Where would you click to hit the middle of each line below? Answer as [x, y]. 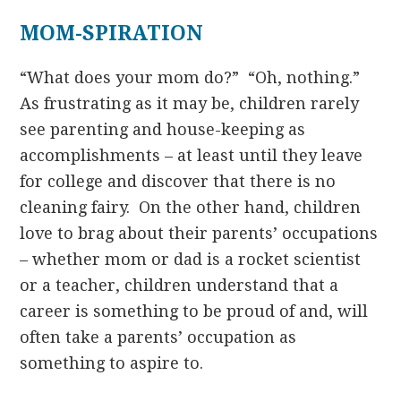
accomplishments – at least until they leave [192, 155]
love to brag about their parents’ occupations [199, 233]
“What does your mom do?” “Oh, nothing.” [192, 77]
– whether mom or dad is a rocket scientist [191, 259]
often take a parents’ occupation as [158, 337]
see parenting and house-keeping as [163, 129]
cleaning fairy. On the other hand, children [191, 207]
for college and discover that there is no [178, 181]
